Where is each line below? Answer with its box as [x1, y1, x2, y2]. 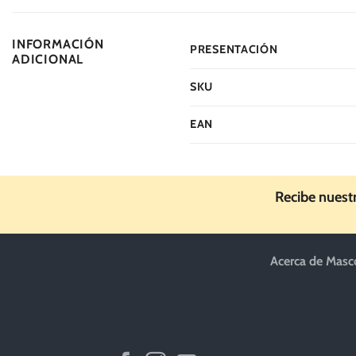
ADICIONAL [12, 52, 84, 68]
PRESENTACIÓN [190, 42, 278, 57]
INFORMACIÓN [12, 37, 104, 52]
